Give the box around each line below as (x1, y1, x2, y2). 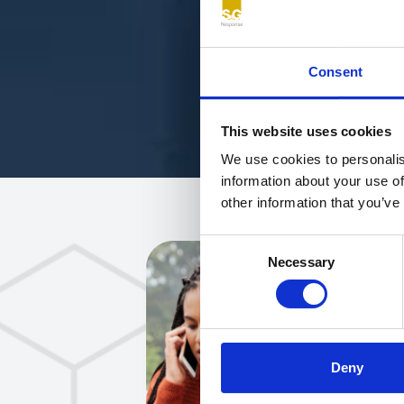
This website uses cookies (220, 123, 391, 139)
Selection (199, 258, 254, 274)
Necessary (268, 254, 335, 271)
